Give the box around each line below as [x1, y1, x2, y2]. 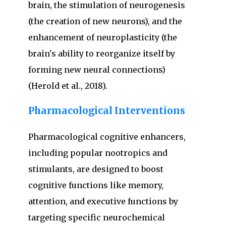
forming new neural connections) [28, 64, 165, 75]
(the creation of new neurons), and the [28, 16, 182, 26]
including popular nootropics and [28, 148, 167, 158]
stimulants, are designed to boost [28, 164, 163, 175]
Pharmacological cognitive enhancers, [28, 132, 186, 142]
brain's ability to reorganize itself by [28, 48, 175, 59]
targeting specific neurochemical [28, 212, 165, 223]
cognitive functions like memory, [28, 180, 163, 191]
